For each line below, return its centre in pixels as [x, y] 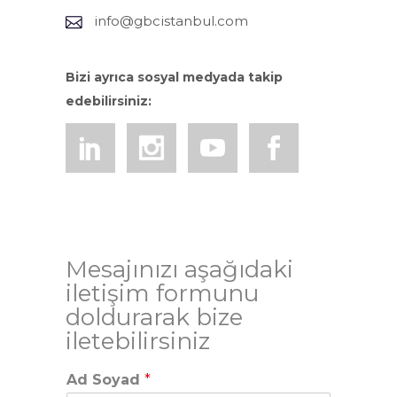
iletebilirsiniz [138, 342]
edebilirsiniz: [109, 101]
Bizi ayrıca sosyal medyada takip [174, 78]
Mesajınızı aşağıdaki [179, 270]
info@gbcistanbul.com [171, 21]
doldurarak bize [154, 318]
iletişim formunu [162, 294]
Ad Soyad [105, 380]
